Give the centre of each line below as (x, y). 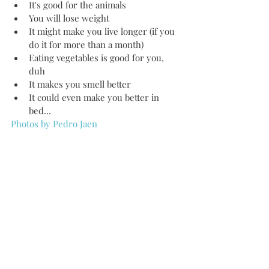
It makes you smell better (83, 84)
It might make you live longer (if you (103, 31)
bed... (42, 110)
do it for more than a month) (90, 44)
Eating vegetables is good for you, (98, 58)
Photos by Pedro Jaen (54, 124)
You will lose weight (71, 18)
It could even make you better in (95, 97)
